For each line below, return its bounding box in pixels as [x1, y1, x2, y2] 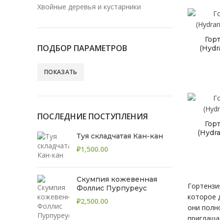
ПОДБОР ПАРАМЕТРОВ [37, 43, 127, 54]
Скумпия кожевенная [77, 175, 157, 184]
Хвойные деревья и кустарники [37, 2, 141, 11]
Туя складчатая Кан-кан [77, 132, 163, 140]
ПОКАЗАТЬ [44, 68, 78, 76]
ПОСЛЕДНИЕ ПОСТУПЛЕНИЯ [37, 111, 148, 122]
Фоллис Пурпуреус [77, 184, 147, 192]
